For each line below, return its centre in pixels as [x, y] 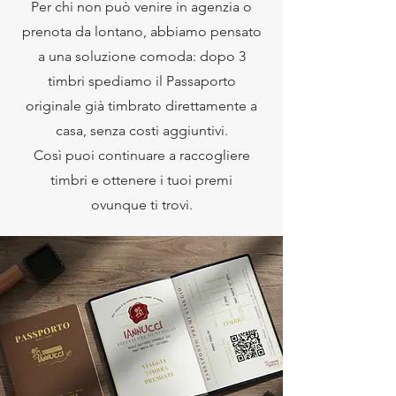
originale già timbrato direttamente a [141, 106]
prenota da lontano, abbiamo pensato [141, 31]
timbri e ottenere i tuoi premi [141, 180]
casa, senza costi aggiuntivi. [141, 130]
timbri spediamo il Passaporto [141, 81]
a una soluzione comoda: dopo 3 [141, 56]
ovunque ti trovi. [141, 205]
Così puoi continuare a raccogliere [141, 155]
